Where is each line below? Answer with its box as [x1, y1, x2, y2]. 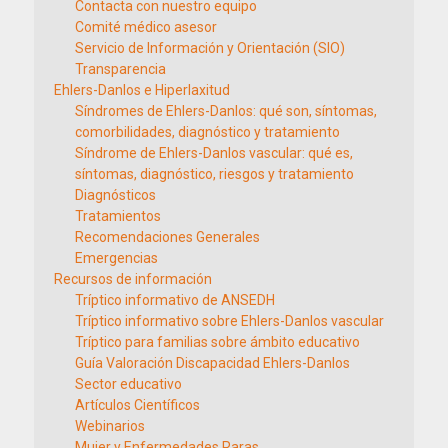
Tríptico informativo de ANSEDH [75, 292, 275, 308]
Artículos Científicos [75, 397, 200, 413]
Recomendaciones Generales [75, 229, 260, 245]
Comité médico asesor [75, 19, 217, 35]
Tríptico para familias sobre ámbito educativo [75, 334, 360, 350]
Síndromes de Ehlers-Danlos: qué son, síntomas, [75, 103, 377, 119]
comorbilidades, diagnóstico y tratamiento [75, 124, 340, 140]
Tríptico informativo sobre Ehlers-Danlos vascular [75, 313, 384, 329]
